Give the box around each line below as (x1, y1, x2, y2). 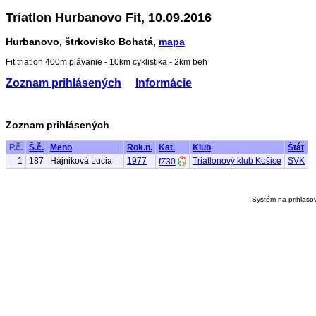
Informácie (135, 76, 192, 89)
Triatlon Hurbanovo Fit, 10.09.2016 (6, 10, 212, 25)
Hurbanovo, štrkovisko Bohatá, (6, 35, 159, 47)
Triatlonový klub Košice (193, 155, 281, 166)
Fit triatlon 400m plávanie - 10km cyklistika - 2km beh (6, 56, 207, 67)
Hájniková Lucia (50, 155, 112, 166)
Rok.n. (127, 142, 152, 152)
